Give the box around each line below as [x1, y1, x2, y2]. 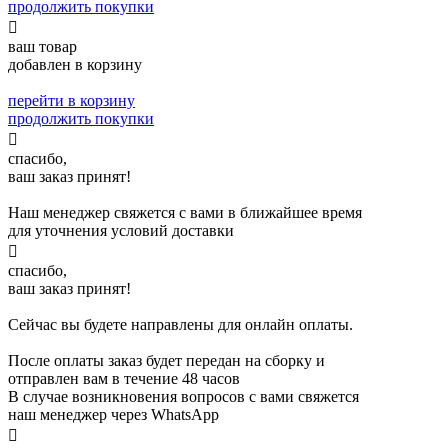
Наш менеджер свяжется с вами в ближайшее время [8, 204, 362, 222]
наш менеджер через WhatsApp [8, 406, 219, 424]
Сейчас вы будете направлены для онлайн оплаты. [8, 316, 353, 334]
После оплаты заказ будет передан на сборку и [8, 352, 325, 370]
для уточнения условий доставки [8, 222, 234, 240]
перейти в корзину [8, 92, 135, 110]
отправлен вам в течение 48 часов [8, 370, 240, 388]
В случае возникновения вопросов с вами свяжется [8, 388, 359, 406]
